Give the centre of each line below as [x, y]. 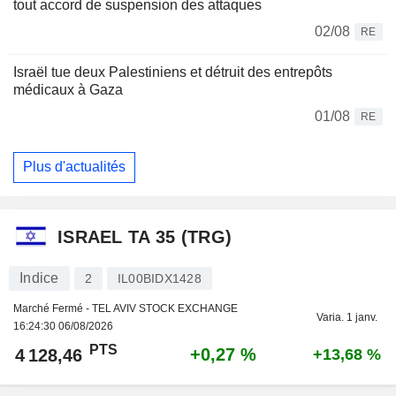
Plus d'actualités [74, 167]
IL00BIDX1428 [159, 278]
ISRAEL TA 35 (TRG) [145, 237]
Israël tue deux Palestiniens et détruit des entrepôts [173, 72]
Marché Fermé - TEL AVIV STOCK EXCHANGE [126, 308]
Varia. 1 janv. [347, 317]
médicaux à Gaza [68, 89]
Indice [39, 278]
